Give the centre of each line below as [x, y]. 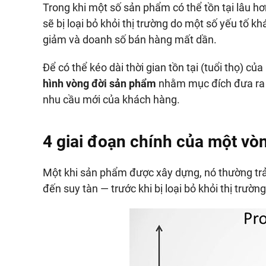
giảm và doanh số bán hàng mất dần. [130, 39]
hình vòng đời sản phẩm [99, 83]
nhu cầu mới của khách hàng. [111, 99]
